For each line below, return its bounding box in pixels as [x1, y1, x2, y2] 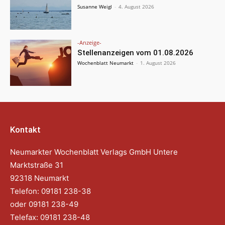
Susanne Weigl [77, 3, 113, 11]
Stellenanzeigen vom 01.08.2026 [77, 48, 194, 58]
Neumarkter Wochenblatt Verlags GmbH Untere [10, 147, 178, 157]
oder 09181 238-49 [10, 199, 80, 209]
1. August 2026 [140, 59, 176, 67]
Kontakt [10, 124, 41, 135]
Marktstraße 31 [10, 160, 63, 170]
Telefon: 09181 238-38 [10, 186, 91, 196]
